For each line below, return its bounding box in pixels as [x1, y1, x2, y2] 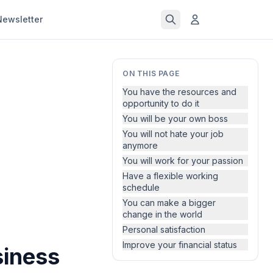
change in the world [122, 209, 202, 219]
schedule [122, 182, 160, 193]
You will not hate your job [122, 129, 224, 139]
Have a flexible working [122, 171, 218, 181]
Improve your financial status [122, 239, 237, 250]
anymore [122, 140, 158, 151]
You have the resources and [122, 87, 236, 97]
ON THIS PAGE [122, 69, 180, 78]
